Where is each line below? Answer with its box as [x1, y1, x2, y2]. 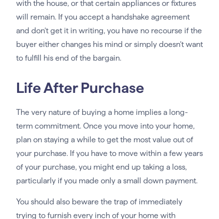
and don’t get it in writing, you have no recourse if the [16, 26, 202, 35]
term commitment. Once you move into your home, [16, 122, 195, 131]
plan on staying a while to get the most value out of [16, 135, 193, 144]
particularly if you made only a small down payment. [16, 176, 197, 185]
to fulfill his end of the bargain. [16, 54, 121, 63]
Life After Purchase [16, 80, 144, 96]
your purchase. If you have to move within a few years [16, 149, 203, 158]
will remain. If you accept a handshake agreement [16, 13, 190, 22]
